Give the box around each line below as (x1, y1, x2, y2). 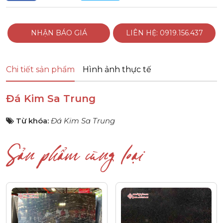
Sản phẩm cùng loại (6, 151, 142, 171)
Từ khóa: (16, 116, 51, 126)
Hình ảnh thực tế (83, 65, 151, 75)
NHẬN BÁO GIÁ (30, 28, 87, 38)
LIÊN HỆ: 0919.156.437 (125, 28, 203, 38)
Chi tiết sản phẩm (6, 65, 75, 75)
